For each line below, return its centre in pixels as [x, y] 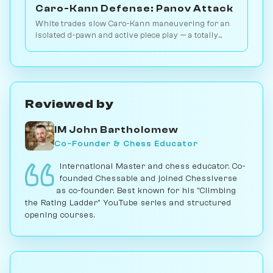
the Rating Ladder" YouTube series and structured [128, 203]
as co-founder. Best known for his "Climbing [146, 190]
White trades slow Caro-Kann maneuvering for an [133, 24]
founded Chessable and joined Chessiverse [149, 178]
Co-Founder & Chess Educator [126, 143]
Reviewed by [69, 104]
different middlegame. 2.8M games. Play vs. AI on [129, 47]
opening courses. [60, 215]
